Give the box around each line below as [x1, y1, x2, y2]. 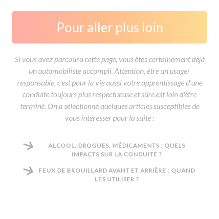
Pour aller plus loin [56, 19, 163, 35]
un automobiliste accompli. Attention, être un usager [29, 66, 190, 75]
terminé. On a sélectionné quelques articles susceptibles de [20, 101, 199, 110]
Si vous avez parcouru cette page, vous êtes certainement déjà [14, 54, 205, 64]
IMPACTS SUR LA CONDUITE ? [72, 150, 162, 158]
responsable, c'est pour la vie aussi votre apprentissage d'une [17, 77, 202, 87]
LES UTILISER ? [95, 175, 139, 183]
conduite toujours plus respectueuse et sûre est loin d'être [22, 89, 197, 99]
